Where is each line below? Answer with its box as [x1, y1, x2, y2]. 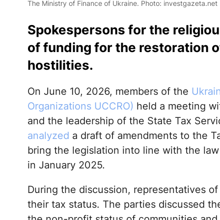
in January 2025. [27, 159, 105, 171]
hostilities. [27, 57, 93, 73]
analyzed [27, 130, 69, 142]
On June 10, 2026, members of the [27, 85, 192, 98]
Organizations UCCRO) [27, 100, 134, 112]
